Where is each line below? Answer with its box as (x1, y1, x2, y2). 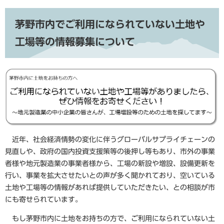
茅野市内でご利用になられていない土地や (15, 19, 205, 29)
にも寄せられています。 (5, 196, 82, 203)
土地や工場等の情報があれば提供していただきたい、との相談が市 (5, 184, 215, 191)
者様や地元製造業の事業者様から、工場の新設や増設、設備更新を (5, 160, 215, 167)
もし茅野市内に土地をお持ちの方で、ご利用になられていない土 (5, 215, 215, 222)
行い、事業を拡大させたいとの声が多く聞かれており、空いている (5, 172, 215, 179)
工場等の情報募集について (15, 36, 135, 46)
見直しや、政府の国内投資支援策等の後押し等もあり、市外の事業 (5, 148, 215, 155)
